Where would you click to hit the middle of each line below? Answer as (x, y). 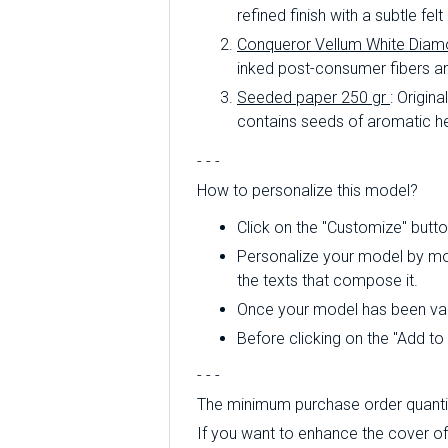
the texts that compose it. (327, 280)
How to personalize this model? (307, 190)
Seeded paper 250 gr (313, 97)
